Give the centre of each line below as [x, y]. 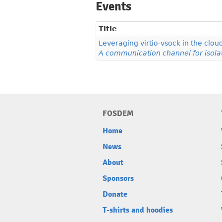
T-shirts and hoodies [138, 210]
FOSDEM [118, 114]
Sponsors [118, 179]
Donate [115, 194]
